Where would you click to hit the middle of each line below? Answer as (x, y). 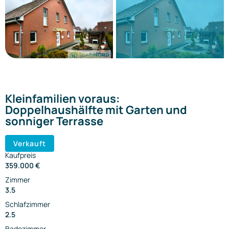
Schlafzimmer (28, 204)
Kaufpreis (20, 155)
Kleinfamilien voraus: (63, 99)
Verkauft (30, 144)
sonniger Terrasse (54, 121)
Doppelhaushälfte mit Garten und (96, 110)
